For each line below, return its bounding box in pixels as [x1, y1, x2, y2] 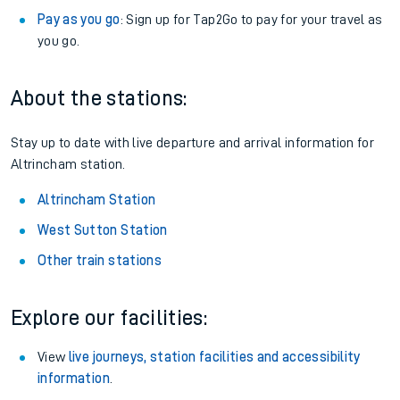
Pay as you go [37, 12, 121, 27]
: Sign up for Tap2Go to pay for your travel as [120, 12, 383, 27]
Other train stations [37, 254, 162, 268]
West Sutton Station [37, 223, 168, 237]
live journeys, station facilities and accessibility [68, 350, 361, 364]
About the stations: [11, 87, 187, 109]
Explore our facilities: [11, 307, 208, 329]
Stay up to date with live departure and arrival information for [11, 136, 375, 150]
